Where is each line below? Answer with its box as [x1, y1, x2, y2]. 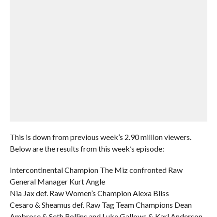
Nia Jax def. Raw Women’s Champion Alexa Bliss [9, 188, 169, 198]
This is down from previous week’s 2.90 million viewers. [9, 132, 191, 141]
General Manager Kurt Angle [9, 177, 105, 186]
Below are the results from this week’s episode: [9, 144, 164, 153]
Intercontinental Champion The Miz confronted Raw [9, 165, 183, 174]
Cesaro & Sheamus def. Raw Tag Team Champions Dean [9, 200, 192, 209]
